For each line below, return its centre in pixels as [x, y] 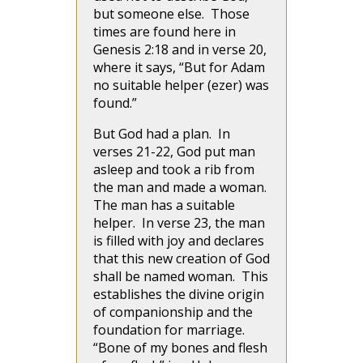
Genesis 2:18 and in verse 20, [180, 49]
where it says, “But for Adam [179, 67]
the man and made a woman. [181, 187]
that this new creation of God [181, 258]
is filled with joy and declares [179, 241]
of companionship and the [173, 312]
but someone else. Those [171, 14]
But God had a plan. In [162, 134]
